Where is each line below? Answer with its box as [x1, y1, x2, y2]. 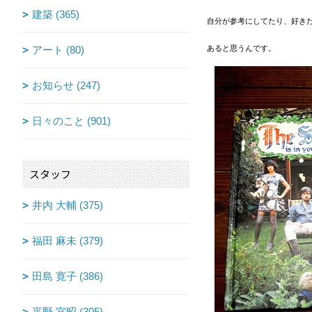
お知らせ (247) [32, 79, 100, 92]
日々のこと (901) [32, 115, 111, 127]
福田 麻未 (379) [32, 235, 103, 247]
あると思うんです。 [207, 44, 283, 53]
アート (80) [32, 44, 84, 56]
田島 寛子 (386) [32, 270, 103, 283]
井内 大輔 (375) [32, 199, 103, 212]
